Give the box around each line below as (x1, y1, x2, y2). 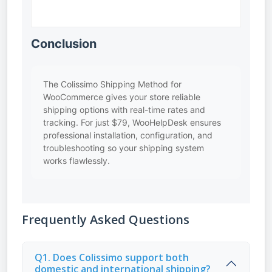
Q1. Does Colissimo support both (35, 251, 189, 264)
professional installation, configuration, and (43, 130, 212, 140)
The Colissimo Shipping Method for (43, 79, 182, 89)
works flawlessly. (43, 155, 110, 166)
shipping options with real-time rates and (43, 104, 205, 115)
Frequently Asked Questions (22, 211, 189, 228)
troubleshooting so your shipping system (43, 143, 204, 153)
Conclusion (31, 36, 97, 51)
